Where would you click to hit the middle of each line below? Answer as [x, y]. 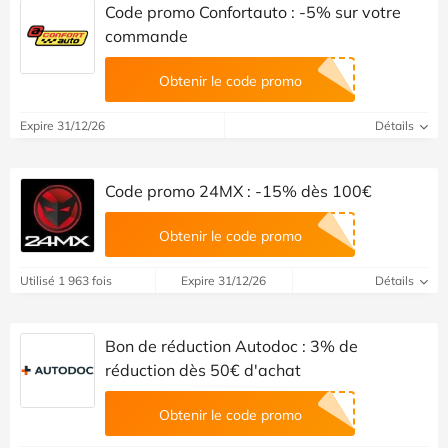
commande [146, 35]
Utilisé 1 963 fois [66, 280]
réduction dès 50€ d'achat [203, 369]
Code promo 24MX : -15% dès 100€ [238, 190]
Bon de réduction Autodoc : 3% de [231, 345]
